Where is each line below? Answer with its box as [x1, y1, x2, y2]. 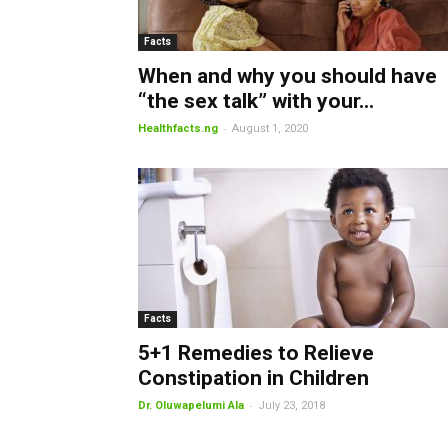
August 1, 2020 [232, 122, 308, 135]
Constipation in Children [138, 366, 369, 390]
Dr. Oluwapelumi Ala [138, 399, 244, 412]
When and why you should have [138, 64, 437, 88]
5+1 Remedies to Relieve [138, 341, 374, 365]
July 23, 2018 [258, 399, 325, 412]
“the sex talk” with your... [138, 89, 374, 113]
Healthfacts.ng [138, 122, 218, 135]
